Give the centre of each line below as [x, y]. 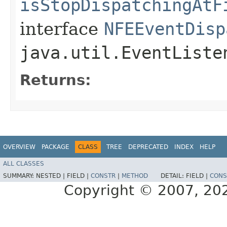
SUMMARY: [20, 176]
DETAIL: [173, 176]
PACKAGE [55, 147]
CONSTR [103, 176]
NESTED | [51, 176]
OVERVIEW [19, 147]
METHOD [135, 176]
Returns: [55, 80]
